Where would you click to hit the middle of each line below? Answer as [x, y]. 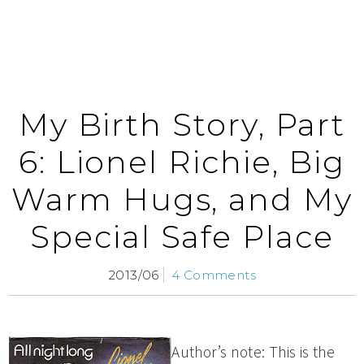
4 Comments [214, 275]
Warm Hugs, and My [182, 200]
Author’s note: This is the [253, 352]
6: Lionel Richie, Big [182, 162]
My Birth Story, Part [182, 125]
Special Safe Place [182, 237]
